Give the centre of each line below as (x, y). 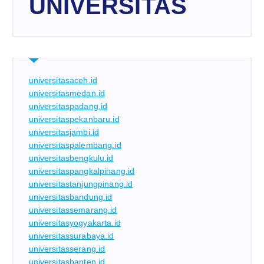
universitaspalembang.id (75, 145)
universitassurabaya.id (71, 235)
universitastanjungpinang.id (81, 184)
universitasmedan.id (67, 93)
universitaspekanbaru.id (74, 119)
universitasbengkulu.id (71, 158)
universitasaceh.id (63, 80)
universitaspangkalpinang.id (82, 171)
